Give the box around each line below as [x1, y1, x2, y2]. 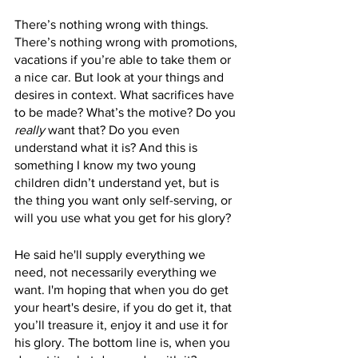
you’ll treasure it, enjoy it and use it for [14, 318, 231, 332]
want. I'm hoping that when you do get [14, 283, 232, 296]
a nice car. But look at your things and [14, 70, 227, 84]
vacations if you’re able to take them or [14, 53, 234, 66]
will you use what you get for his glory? [14, 211, 231, 225]
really [14, 123, 45, 137]
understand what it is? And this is [14, 141, 201, 154]
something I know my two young [14, 158, 199, 172]
